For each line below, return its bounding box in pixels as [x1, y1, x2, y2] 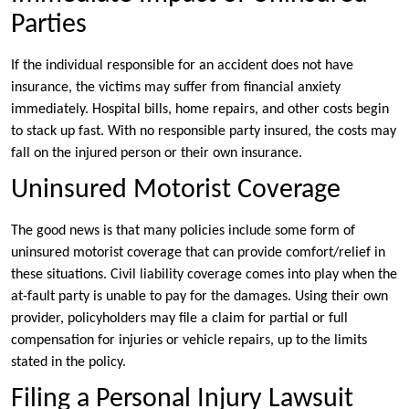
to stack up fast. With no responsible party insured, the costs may [11, 124, 396, 140]
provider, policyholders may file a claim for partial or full [11, 311, 348, 327]
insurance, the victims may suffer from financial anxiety [11, 80, 341, 96]
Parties [11, 11, 87, 40]
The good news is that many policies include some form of [11, 224, 355, 239]
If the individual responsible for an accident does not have [11, 58, 353, 74]
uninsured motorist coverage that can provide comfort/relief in [11, 246, 385, 261]
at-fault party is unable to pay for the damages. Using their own [11, 289, 388, 305]
